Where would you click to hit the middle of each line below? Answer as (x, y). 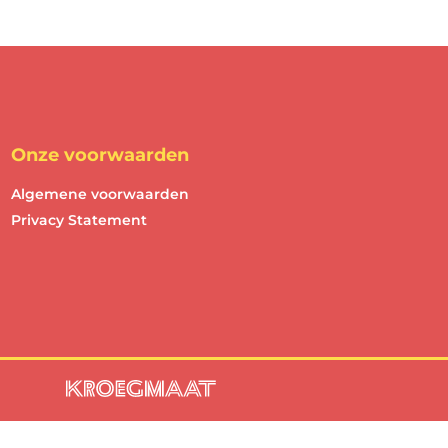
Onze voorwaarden (100, 155)
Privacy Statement (79, 220)
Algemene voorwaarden (100, 194)
